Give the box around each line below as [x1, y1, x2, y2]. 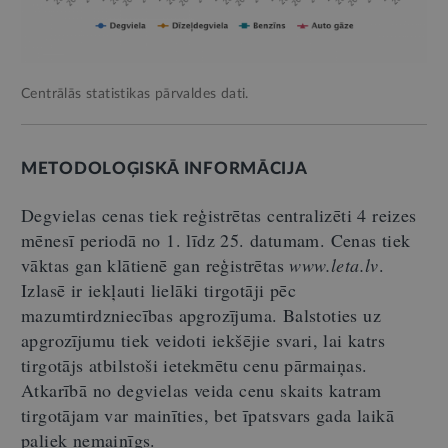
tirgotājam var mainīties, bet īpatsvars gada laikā [21, 403, 394, 428]
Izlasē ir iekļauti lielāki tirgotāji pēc [21, 278, 296, 303]
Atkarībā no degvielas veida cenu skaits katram [21, 378, 382, 403]
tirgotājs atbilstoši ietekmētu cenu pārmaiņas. [21, 353, 368, 378]
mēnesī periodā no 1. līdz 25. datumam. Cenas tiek [21, 228, 411, 253]
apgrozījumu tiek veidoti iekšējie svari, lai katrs [21, 328, 385, 353]
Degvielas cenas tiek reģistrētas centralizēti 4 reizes [21, 203, 417, 228]
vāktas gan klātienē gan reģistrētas [21, 253, 290, 278]
